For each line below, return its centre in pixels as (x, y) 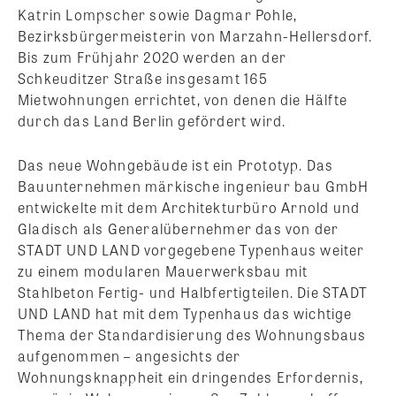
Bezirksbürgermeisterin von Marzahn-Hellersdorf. (195, 36)
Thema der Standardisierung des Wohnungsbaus (192, 335)
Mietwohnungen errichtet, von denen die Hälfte (183, 100)
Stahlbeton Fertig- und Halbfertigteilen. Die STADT (193, 293)
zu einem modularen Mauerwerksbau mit (163, 271)
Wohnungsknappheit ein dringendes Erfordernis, (191, 377)
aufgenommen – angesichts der (129, 356)
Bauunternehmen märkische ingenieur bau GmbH (194, 187)
